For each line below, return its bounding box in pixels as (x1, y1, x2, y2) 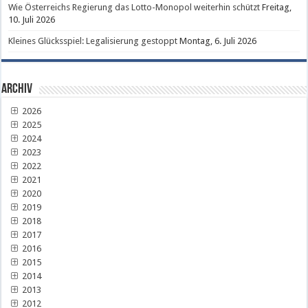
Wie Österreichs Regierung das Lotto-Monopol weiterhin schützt (8, 1, 261, 12)
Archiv (1, 82, 33, 96)
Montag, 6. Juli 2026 (179, 35, 257, 46)
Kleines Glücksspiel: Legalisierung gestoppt (8, 35, 178, 46)
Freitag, (262, 1, 292, 12)
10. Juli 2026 (8, 14, 56, 25)
